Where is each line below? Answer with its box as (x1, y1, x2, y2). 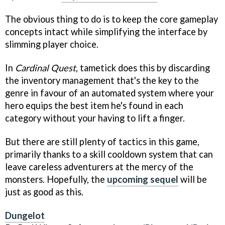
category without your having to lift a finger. (5, 112, 185, 124)
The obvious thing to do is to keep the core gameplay (5, 14, 218, 25)
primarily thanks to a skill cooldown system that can (5, 148, 213, 160)
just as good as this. (5, 186, 83, 197)
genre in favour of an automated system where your (5, 87, 214, 98)
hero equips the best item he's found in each (5, 99, 183, 111)
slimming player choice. (5, 39, 98, 50)
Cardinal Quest (15, 62, 76, 73)
